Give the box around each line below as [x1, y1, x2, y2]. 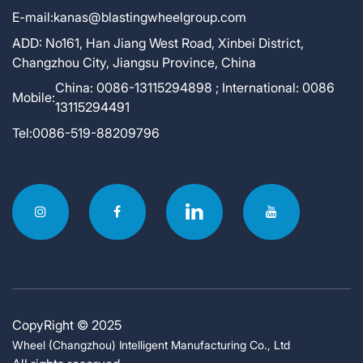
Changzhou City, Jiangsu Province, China [12, 53, 256, 70]
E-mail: [12, 9, 53, 26]
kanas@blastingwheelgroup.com [53, 9, 246, 26]
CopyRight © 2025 [12, 317, 122, 334]
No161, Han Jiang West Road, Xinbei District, [45, 34, 304, 51]
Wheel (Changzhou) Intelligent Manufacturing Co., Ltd [12, 338, 290, 352]
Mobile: [12, 89, 55, 106]
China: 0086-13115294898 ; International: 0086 [55, 79, 335, 96]
